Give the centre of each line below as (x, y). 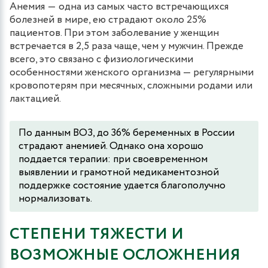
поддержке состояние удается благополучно (122, 185)
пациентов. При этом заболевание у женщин (114, 33)
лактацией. (35, 99)
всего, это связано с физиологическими (101, 59)
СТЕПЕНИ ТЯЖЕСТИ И (97, 234)
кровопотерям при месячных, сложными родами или (131, 86)
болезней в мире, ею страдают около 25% (108, 20)
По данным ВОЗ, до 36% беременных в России (127, 133)
